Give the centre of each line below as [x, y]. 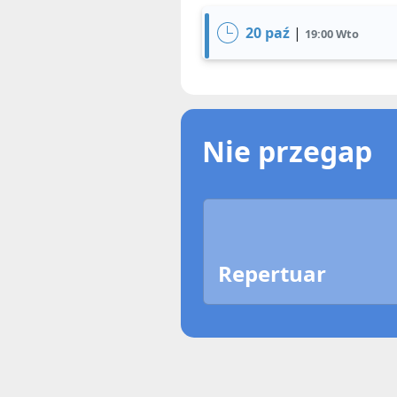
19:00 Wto [332, 34]
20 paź [268, 33]
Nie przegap [287, 151]
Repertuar [272, 273]
